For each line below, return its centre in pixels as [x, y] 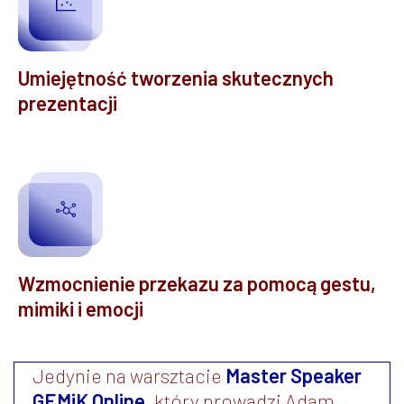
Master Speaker [294, 375]
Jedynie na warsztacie [129, 375]
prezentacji [68, 102]
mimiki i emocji [81, 308]
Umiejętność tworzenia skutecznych [176, 77]
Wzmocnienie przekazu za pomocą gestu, [197, 283]
